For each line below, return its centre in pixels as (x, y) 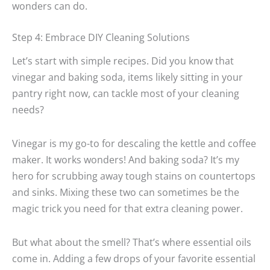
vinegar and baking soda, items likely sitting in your (127, 77)
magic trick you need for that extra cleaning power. (127, 208)
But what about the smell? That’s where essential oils (132, 242)
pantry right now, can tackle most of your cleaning (126, 93)
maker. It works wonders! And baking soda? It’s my (126, 159)
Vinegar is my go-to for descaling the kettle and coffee (134, 143)
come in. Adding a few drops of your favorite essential (134, 258)
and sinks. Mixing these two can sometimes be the (126, 192)
